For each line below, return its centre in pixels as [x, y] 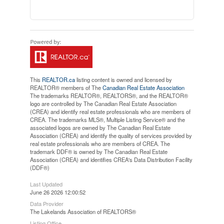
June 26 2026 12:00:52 [57, 192]
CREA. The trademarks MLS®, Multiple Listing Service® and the [107, 119]
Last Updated [46, 184]
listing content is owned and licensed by [123, 79]
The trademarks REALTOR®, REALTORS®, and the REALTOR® [109, 95]
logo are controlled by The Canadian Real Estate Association [103, 103]
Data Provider [46, 203]
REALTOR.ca [58, 79]
